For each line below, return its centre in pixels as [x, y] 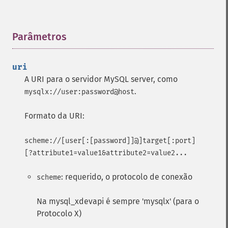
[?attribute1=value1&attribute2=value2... [106, 153]
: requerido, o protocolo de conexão [127, 177]
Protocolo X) [59, 213]
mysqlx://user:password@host [79, 92]
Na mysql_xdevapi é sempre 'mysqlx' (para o [118, 201]
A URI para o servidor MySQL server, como [101, 79]
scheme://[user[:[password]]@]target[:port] [110, 141]
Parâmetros [39, 37]
